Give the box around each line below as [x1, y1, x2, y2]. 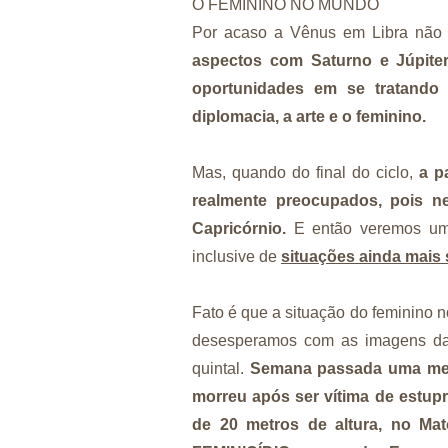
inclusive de [192, 247, 281, 265]
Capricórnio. [192, 219, 294, 237]
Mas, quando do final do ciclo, [192, 163, 419, 181]
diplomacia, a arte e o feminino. [192, 107, 430, 125]
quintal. [192, 359, 250, 377]
